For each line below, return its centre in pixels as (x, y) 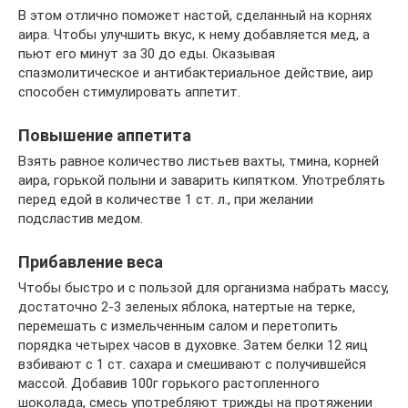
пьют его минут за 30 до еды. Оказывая (147, 54)
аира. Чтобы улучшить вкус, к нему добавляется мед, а (194, 35)
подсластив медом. (81, 219)
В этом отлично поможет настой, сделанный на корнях (195, 15)
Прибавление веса (91, 262)
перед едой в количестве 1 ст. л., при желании (166, 199)
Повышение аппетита (105, 135)
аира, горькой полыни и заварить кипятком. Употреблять (202, 180)
